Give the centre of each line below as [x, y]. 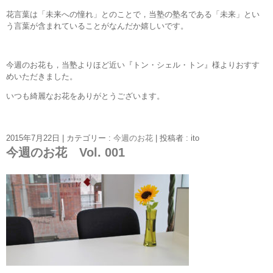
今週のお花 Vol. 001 [66, 152]
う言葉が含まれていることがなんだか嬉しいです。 [97, 26]
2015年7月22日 [33, 138]
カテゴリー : [90, 138]
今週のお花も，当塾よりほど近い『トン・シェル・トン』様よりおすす [133, 65]
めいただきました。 [42, 76]
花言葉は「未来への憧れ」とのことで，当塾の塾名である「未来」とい [133, 14]
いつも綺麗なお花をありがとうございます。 [85, 96]
